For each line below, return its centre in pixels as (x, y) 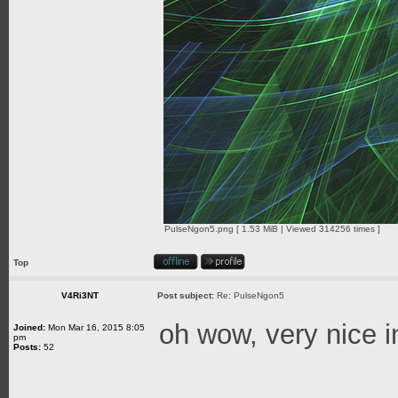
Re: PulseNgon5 (251, 295)
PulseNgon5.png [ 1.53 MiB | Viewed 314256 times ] (272, 229)
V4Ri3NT (80, 295)
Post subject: (186, 295)
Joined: (29, 327)
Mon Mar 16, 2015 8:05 (95, 327)
